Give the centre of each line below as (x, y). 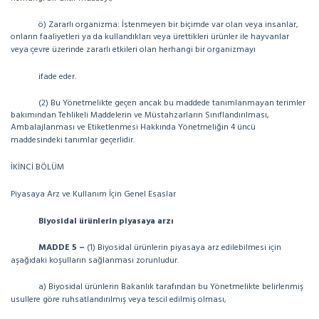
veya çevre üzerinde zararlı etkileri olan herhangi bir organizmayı (133, 50)
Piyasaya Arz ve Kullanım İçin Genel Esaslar (93, 194)
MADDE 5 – (62, 248)
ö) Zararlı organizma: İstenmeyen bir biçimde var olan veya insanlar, (168, 25)
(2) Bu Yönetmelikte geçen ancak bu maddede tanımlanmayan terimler (172, 103)
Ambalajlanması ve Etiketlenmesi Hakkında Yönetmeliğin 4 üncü (133, 127)
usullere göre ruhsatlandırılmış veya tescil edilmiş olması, (119, 300)
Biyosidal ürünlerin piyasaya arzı (106, 221)
